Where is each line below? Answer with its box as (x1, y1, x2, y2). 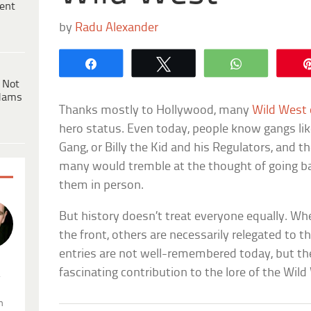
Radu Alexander (75, 21, 159, 35)
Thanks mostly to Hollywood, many (59, 103, 253, 117)
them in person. (59, 178, 144, 192)
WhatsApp (253, 57, 309, 69)
